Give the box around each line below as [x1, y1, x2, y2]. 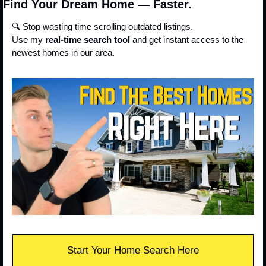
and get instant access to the [130, 34, 243, 45]
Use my [12, 34, 45, 45]
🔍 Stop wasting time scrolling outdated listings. [12, 21, 193, 32]
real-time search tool [45, 34, 130, 45]
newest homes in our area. [12, 47, 115, 58]
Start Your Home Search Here [67, 244, 199, 256]
